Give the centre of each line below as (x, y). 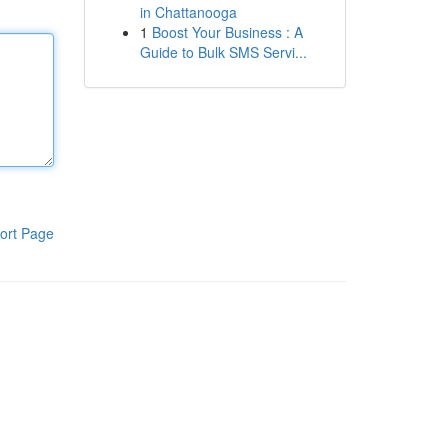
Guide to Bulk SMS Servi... (223, 52)
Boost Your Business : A (227, 32)
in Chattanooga (188, 12)
